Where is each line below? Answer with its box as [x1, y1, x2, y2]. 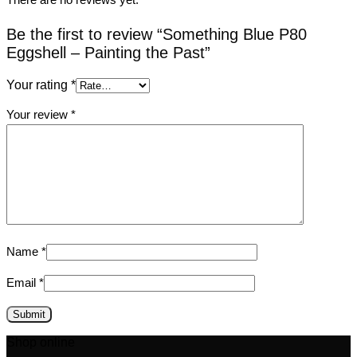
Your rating [6, 78, 71, 92]
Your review [6, 108, 71, 122]
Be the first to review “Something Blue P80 [6, 25, 307, 44]
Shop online [6, 335, 75, 350]
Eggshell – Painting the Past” [6, 44, 210, 62]
